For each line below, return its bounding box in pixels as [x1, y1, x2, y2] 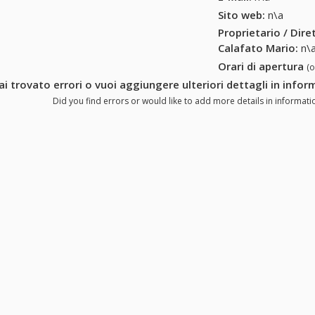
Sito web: [218, 7, 266, 22]
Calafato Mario [218, 41, 296, 56]
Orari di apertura [218, 59, 307, 74]
